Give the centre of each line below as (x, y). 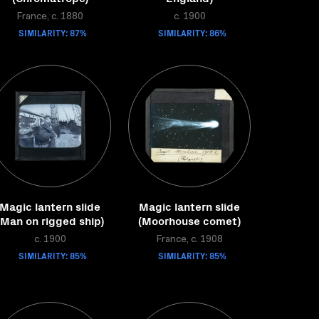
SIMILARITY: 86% (192, 32)
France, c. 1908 (189, 240)
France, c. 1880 (50, 17)
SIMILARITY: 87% (53, 32)
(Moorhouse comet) (189, 220)
